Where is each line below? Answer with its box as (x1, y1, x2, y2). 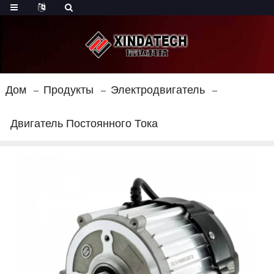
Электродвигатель (110, 84, 205, 96)
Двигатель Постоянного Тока (10, 117, 158, 130)
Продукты (43, 84, 94, 96)
